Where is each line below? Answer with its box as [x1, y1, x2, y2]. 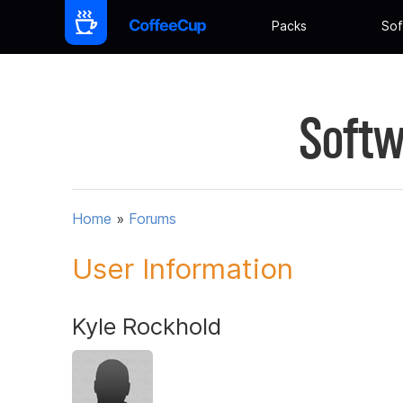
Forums [129, 210, 176, 228]
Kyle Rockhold [72, 311, 221, 340]
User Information [72, 251, 293, 286]
